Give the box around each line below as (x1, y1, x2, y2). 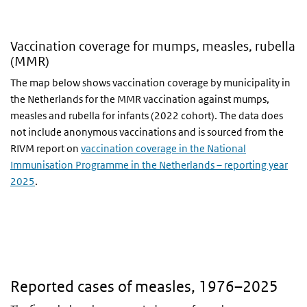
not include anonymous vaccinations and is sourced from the (10, 125, 284, 138)
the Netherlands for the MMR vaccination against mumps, (10, 93, 269, 106)
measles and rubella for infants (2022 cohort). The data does (10, 109, 283, 122)
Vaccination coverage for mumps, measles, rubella (10, 38, 295, 54)
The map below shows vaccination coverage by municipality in (10, 76, 291, 89)
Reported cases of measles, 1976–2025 (10, 278, 278, 295)
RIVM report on (10, 142, 81, 155)
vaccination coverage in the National (81, 142, 246, 155)
